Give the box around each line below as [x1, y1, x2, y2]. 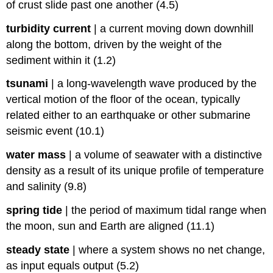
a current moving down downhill [100, 22, 254, 35]
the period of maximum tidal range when [71, 204, 267, 216]
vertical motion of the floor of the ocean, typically [6, 93, 241, 106]
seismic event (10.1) [6, 125, 105, 138]
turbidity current [6, 22, 91, 35]
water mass [6, 149, 66, 161]
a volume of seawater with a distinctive [75, 149, 263, 161]
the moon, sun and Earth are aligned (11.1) [6, 219, 215, 232]
